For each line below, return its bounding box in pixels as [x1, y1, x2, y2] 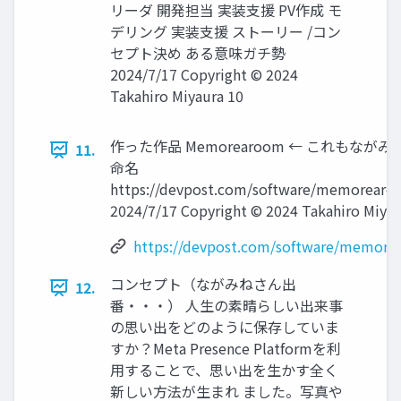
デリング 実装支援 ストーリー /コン [110, 21, 341, 43]
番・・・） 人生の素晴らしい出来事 [110, 294, 343, 317]
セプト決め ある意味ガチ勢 [110, 42, 286, 64]
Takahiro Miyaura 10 [110, 85, 243, 107]
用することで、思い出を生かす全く [110, 359, 338, 381]
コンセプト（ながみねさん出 [110, 273, 296, 295]
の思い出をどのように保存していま [110, 316, 339, 338]
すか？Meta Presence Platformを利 [110, 337, 341, 360]
